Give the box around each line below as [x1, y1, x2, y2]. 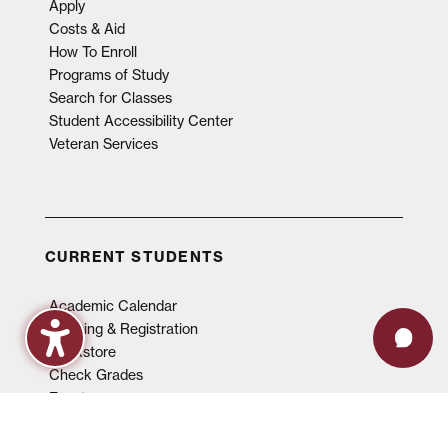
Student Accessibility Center [48, 111, 233, 130]
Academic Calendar [48, 296, 177, 315]
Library [48, 411, 93, 430]
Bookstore [48, 342, 116, 361]
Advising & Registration [48, 319, 198, 338]
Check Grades [48, 365, 143, 384]
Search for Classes [48, 88, 172, 107]
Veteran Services [48, 134, 158, 153]
